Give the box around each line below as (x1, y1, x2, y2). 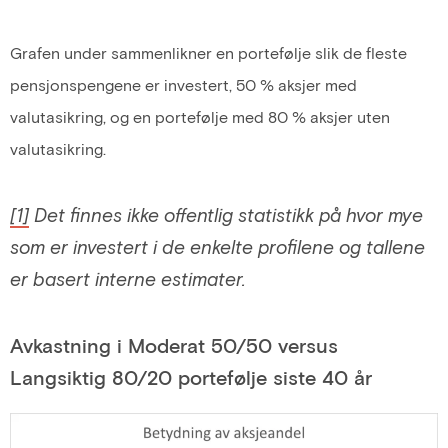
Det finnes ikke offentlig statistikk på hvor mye (29, 202, 423, 226)
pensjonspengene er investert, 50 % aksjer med (10, 74, 357, 94)
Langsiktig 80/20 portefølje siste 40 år (10, 365, 372, 390)
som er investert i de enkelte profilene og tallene (10, 234, 425, 258)
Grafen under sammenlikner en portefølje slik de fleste (10, 42, 407, 62)
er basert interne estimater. (10, 266, 246, 290)
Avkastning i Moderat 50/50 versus (10, 333, 338, 358)
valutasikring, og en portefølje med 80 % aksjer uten (10, 106, 390, 126)
